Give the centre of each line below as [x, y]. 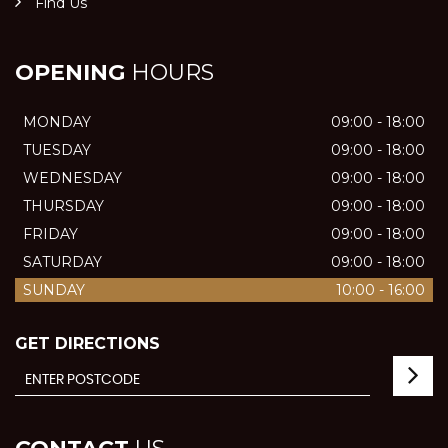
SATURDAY [62, 262]
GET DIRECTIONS [87, 343]
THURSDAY [63, 206]
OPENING [70, 72]
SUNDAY [54, 290]
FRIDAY [50, 234]
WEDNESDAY [72, 178]
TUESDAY [57, 150]
